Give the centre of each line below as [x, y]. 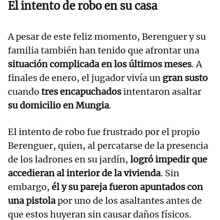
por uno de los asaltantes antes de [129, 200]
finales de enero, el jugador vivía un [85, 78]
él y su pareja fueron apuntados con [126, 187]
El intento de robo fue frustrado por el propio [104, 132]
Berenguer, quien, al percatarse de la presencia [108, 145]
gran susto [185, 78]
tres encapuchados [81, 91]
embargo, [29, 187]
